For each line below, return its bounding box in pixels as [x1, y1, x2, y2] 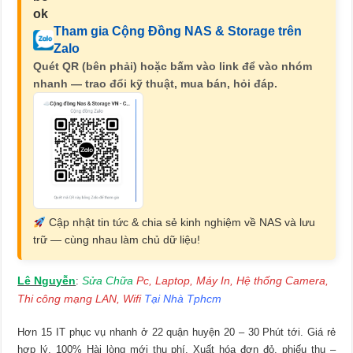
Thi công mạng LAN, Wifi [17, 292, 145, 306]
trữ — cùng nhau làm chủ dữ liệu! [33, 233, 201, 247]
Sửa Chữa [82, 274, 134, 288]
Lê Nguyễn [17, 274, 76, 288]
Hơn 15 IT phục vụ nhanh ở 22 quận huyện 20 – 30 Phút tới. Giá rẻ [17, 326, 336, 339]
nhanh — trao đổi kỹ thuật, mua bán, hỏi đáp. [33, 76, 278, 90]
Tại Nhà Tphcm [144, 292, 222, 306]
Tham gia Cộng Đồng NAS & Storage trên [54, 24, 303, 38]
